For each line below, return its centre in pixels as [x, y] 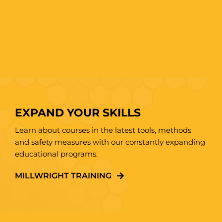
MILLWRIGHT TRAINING [63, 176]
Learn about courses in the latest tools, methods [103, 130]
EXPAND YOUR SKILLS [78, 113]
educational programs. [56, 154]
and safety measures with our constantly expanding [110, 142]
